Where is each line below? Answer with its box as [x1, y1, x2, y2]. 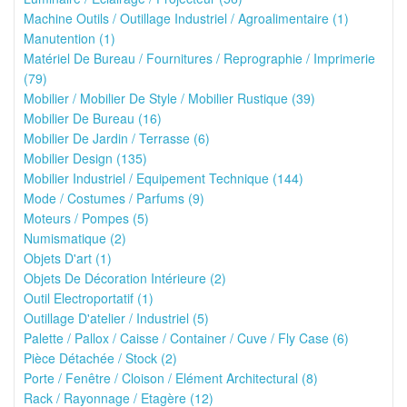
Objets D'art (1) [24, 249, 112, 267]
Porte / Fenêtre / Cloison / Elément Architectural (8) [24, 369, 318, 387]
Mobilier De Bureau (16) [24, 109, 162, 127]
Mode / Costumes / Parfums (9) [24, 189, 204, 207]
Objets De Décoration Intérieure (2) [24, 269, 226, 287]
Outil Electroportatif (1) [24, 289, 154, 307]
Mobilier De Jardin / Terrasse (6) [24, 129, 210, 147]
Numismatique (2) [24, 229, 126, 247]
